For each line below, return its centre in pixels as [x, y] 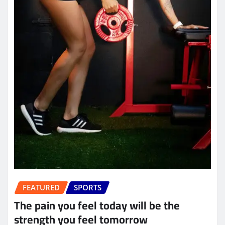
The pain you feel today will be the [97, 206]
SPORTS [88, 187]
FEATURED [41, 187]
